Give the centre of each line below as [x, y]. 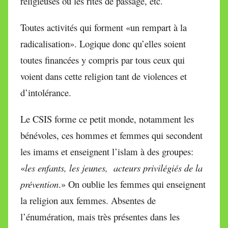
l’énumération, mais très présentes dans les [100, 216]
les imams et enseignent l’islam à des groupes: [107, 151]
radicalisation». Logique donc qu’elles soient [103, 43]
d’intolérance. [46, 92]
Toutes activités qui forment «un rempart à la [104, 27]
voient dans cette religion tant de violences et [104, 76]
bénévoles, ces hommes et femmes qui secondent [111, 135]
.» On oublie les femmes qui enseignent [132, 184]
